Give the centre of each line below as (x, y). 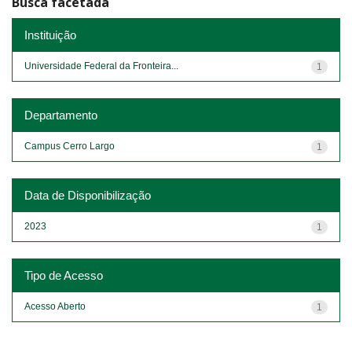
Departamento (61, 115)
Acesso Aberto (55, 306)
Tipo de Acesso (64, 275)
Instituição (50, 35)
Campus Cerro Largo (70, 146)
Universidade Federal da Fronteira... (101, 66)
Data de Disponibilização (88, 195)
